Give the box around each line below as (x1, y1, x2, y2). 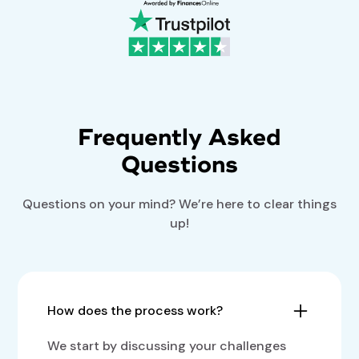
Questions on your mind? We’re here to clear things (22, 196, 337, 213)
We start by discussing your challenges (47, 337, 287, 355)
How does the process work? (47, 302, 224, 320)
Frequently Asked (78, 123, 281, 153)
